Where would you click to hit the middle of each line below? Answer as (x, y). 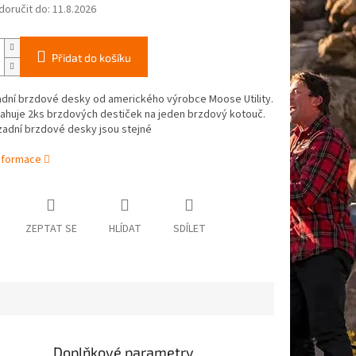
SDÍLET (189, 229)
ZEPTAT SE (51, 229)
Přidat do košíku (91, 58)
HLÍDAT (125, 229)
